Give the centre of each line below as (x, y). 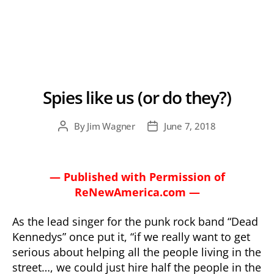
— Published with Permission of (137, 177)
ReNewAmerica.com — (137, 192)
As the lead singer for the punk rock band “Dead (135, 221)
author (77, 140)
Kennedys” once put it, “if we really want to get (131, 236)
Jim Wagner (111, 126)
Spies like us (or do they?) (137, 97)
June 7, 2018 (190, 126)
